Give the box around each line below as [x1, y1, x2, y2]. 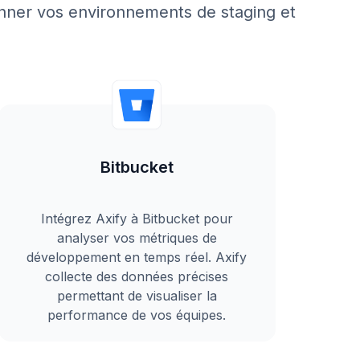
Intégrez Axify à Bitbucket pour [40, 211, 233, 227]
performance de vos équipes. [47, 307, 227, 323]
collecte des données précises [45, 268, 229, 284]
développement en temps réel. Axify [27, 249, 247, 265]
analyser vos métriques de [56, 230, 217, 246]
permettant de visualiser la [56, 288, 217, 304]
